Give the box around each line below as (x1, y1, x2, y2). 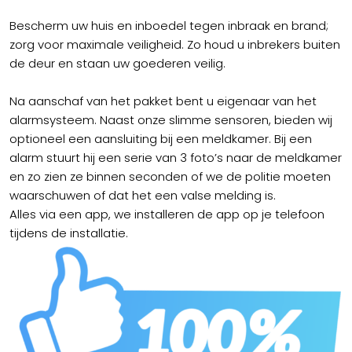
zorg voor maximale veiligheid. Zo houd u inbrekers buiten (9, 36, 340, 53)
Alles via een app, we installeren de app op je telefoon (9, 206, 324, 222)
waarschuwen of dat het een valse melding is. (9, 187, 276, 203)
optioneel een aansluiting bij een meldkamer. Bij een (9, 130, 312, 147)
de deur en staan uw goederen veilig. (9, 55, 225, 71)
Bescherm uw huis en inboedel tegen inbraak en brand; (9, 17, 328, 34)
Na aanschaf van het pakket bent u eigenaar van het (9, 93, 317, 109)
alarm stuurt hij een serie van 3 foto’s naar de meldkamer (9, 149, 342, 166)
